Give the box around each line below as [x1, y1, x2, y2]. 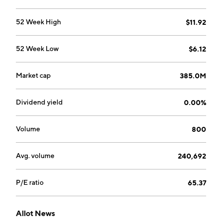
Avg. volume [16, 152, 55, 160]
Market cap [16, 71, 51, 79]
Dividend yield [16, 98, 63, 106]
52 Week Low [16, 45, 59, 53]
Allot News [16, 208, 55, 218]
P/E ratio [16, 178, 44, 186]
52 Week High [16, 18, 61, 26]
